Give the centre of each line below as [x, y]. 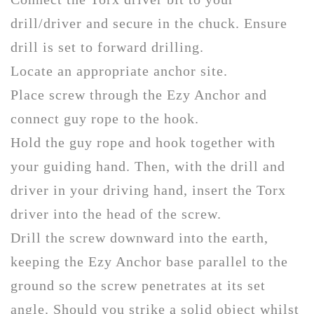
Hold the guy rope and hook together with [143, 142]
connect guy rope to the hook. [105, 118]
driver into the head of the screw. [116, 213]
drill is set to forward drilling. [107, 47]
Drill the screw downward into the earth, [139, 237]
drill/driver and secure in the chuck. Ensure [149, 23]
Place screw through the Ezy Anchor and [139, 94]
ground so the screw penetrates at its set [138, 285]
